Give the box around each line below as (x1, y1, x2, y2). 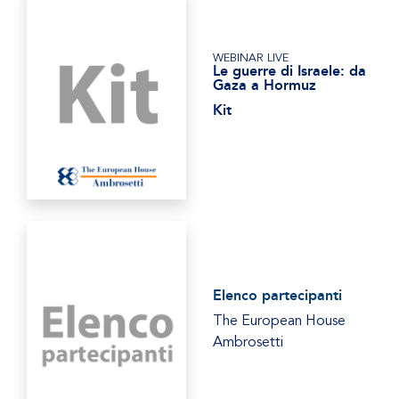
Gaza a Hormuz (213, 76, 316, 94)
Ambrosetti (213, 332, 283, 351)
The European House (213, 311, 346, 330)
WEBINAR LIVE (213, 50, 289, 65)
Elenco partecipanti (213, 286, 342, 304)
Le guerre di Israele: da (213, 61, 366, 79)
